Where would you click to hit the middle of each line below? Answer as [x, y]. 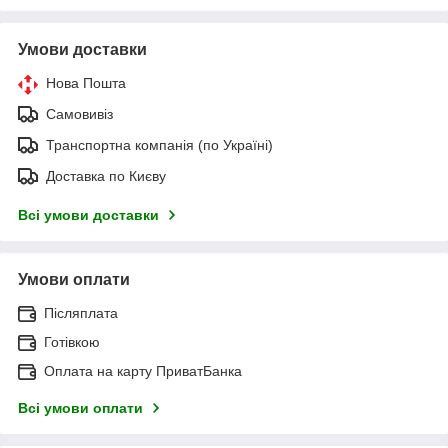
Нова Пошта [86, 82]
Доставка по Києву [106, 175]
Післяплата [81, 312]
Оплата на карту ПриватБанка [143, 370]
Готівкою [72, 341]
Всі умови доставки [88, 214]
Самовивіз [79, 113]
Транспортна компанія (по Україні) [159, 144]
